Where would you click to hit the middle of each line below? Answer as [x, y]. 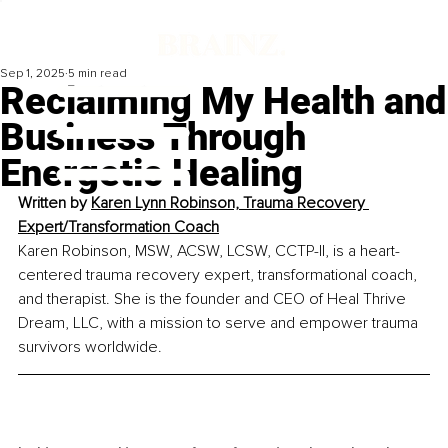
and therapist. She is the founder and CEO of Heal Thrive [214, 299]
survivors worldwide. [90, 347]
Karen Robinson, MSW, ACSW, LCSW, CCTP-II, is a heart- [209, 251]
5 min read [97, 74]
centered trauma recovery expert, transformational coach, [219, 275]
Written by [54, 203]
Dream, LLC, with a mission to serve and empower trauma [220, 323]
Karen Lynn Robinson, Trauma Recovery [230, 203]
